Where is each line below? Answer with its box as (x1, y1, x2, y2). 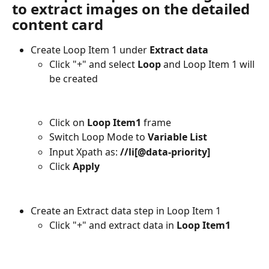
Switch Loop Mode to (49, 130, 148, 144)
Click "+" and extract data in (49, 219, 177, 232)
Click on (49, 115, 87, 129)
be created (49, 72, 98, 86)
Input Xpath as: (49, 145, 120, 159)
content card (12, 14, 103, 34)
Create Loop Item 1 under (31, 43, 150, 56)
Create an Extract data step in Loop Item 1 (31, 204, 221, 217)
